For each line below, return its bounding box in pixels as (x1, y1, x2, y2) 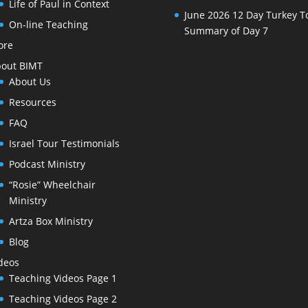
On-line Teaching (8, 18, 88, 32)
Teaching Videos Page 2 (8, 292, 117, 306)
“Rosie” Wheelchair (8, 178, 96, 192)
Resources (8, 96, 56, 109)
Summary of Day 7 (184, 24, 268, 38)
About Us (8, 75, 51, 89)
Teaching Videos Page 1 (8, 272, 117, 285)
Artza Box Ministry (8, 214, 93, 228)
